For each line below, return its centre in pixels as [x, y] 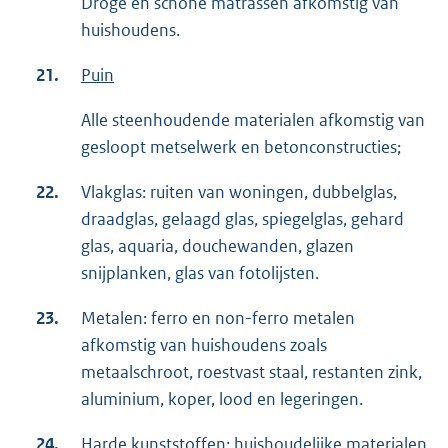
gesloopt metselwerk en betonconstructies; [241, 147]
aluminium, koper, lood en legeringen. [222, 399]
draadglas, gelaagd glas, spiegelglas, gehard [242, 219]
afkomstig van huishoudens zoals [204, 345]
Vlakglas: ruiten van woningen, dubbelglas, [239, 192]
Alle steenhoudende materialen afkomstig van [253, 120]
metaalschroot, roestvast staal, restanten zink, [251, 372]
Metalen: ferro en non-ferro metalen [218, 318]
